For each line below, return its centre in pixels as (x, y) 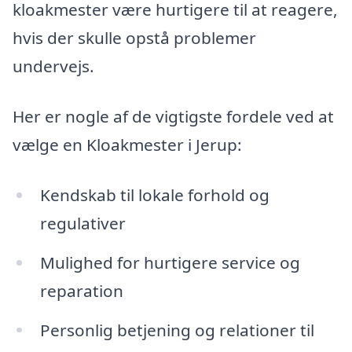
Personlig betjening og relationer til (177, 330)
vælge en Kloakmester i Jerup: (127, 145)
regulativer (82, 223)
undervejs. (53, 66)
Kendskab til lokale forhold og (154, 194)
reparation (81, 290)
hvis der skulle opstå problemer (134, 38)
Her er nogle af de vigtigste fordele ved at (173, 117)
